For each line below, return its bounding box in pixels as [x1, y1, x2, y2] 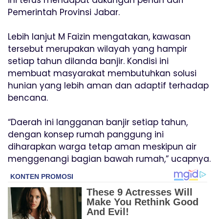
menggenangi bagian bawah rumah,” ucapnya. [8, 153, 211, 165]
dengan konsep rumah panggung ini [8, 129, 164, 141]
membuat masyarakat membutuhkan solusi [8, 67, 197, 80]
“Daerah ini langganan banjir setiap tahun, [8, 116, 188, 129]
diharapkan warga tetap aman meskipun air [8, 141, 197, 153]
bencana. [8, 92, 48, 104]
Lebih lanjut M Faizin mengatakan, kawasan [8, 31, 191, 43]
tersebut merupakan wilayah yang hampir [8, 43, 187, 55]
